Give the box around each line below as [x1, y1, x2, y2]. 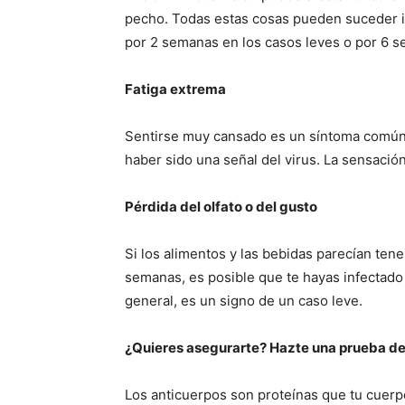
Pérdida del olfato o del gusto [125, 197, 317, 215]
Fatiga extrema [125, 80, 226, 98]
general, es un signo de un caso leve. [125, 291, 363, 309]
